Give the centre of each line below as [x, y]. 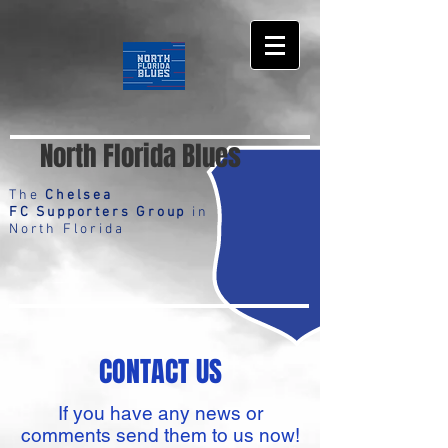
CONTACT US [160, 371]
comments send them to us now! [160, 435]
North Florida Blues [140, 156]
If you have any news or [160, 413]
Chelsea [79, 195]
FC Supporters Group [98, 212]
